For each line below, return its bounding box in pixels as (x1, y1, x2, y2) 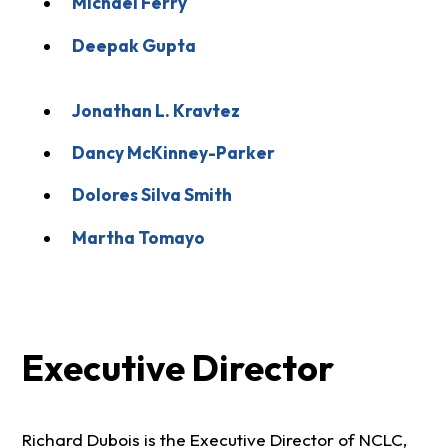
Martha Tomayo (71, 226, 205, 249)
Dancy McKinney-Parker (71, 141, 275, 164)
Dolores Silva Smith (71, 184, 232, 207)
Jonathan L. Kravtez (71, 99, 240, 122)
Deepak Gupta (71, 34, 196, 57)
